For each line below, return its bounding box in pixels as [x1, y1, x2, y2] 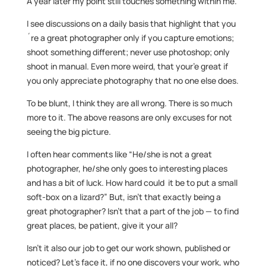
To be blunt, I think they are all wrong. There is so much [26, 97, 232, 109]
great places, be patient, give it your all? [26, 220, 178, 231]
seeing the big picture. [26, 126, 111, 137]
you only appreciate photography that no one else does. [26, 75, 239, 86]
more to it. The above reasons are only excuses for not [26, 112, 232, 123]
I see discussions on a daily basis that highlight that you [26, 18, 236, 29]
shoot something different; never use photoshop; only [26, 46, 230, 58]
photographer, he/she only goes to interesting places [26, 163, 227, 174]
